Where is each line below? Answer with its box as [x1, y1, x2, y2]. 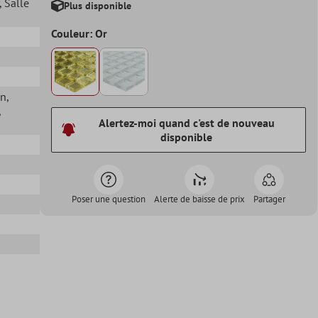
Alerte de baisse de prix [153, 193, 245, 206]
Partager [253, 193, 285, 206]
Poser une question [71, 193, 146, 206]
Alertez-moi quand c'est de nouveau [98, 116, 275, 131]
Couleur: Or [50, 26, 107, 40]
